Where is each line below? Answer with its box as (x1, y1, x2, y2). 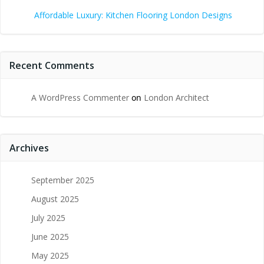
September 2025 (31, 174, 94, 186)
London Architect (144, 91, 209, 103)
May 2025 (31, 249, 69, 261)
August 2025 (31, 193, 79, 204)
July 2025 (31, 212, 65, 223)
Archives (9, 141, 49, 154)
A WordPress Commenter (31, 91, 129, 103)
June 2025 (31, 230, 69, 242)
